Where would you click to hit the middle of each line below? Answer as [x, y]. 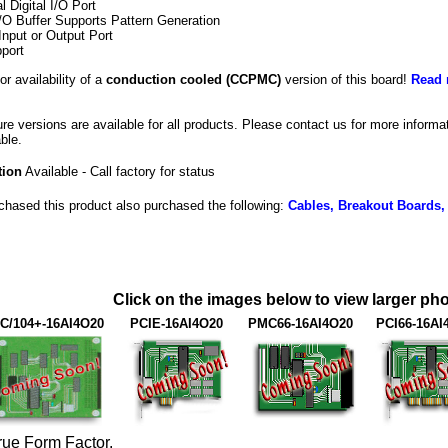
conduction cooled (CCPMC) [193, 79]
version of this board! [346, 79]
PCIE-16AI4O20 [176, 324]
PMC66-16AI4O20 [300, 324]
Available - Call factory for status [118, 171]
